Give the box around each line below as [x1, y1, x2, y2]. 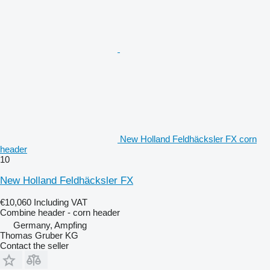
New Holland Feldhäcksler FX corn [120, 133, 257, 144]
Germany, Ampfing [13, 219, 87, 230]
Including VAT [34, 196, 87, 207]
